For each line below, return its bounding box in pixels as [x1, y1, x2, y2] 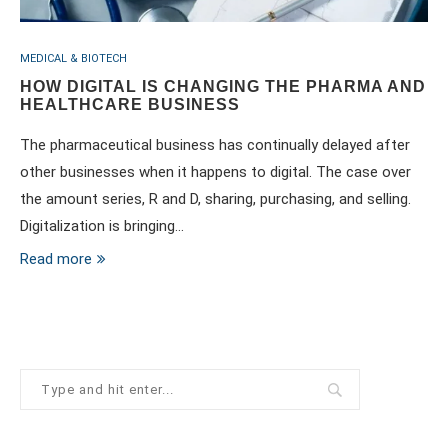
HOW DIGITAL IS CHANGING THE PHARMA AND [20, 78, 426, 95]
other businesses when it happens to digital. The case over [20, 163, 411, 181]
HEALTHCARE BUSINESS [20, 96, 240, 113]
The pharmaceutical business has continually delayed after [20, 136, 410, 154]
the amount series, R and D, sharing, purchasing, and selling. [20, 190, 411, 208]
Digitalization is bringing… [20, 217, 184, 235]
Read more [20, 250, 92, 268]
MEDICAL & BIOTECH [20, 52, 127, 65]
